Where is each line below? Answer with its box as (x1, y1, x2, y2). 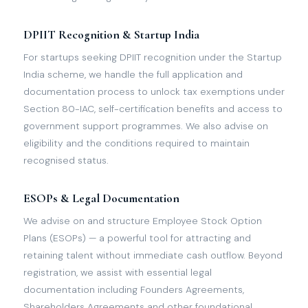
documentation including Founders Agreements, (23, 283, 244, 296)
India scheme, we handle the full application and (23, 68, 243, 80)
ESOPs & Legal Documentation (23, 191, 179, 206)
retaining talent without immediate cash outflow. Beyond (23, 249, 283, 261)
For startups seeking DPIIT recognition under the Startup (23, 51, 282, 63)
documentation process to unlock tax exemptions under (23, 85, 285, 98)
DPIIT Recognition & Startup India (23, 27, 199, 42)
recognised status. (23, 154, 109, 166)
